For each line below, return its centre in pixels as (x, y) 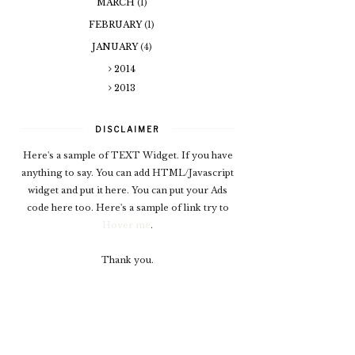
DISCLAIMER (128, 129)
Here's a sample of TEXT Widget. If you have (128, 155)
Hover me (126, 225)
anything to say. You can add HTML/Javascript (128, 172)
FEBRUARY (116, 24)
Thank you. (128, 260)
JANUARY (116, 46)
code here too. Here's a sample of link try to (128, 207)
